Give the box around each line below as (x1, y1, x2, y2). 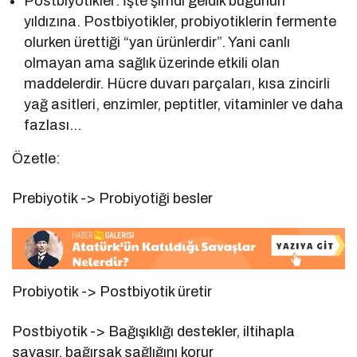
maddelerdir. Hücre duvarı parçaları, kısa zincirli (24, 76, 331, 92)
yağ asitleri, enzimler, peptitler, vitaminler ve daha (24, 96, 344, 113)
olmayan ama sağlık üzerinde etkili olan (24, 55, 280, 72)
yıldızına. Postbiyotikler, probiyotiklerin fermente (24, 14, 337, 30)
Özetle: (12, 151, 60, 167)
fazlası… (24, 117, 81, 134)
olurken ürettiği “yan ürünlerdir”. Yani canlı (24, 34, 291, 51)
